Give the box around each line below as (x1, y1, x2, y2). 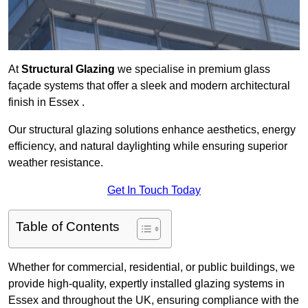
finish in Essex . (8, 96, 85, 109)
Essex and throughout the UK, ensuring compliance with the (8, 294, 299, 307)
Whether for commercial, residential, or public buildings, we (8, 261, 295, 274)
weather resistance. (8, 157, 103, 169)
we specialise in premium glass (115, 63, 270, 76)
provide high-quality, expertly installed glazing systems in (8, 278, 285, 290)
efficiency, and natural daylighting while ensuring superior (8, 140, 287, 153)
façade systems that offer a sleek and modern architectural (8, 80, 290, 92)
